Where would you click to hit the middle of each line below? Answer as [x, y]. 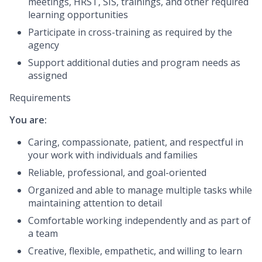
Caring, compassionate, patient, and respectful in [136, 142]
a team [43, 234]
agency [44, 45]
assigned [48, 76]
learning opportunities [78, 15]
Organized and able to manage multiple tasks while [140, 190]
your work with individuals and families [113, 155]
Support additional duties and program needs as [134, 63]
